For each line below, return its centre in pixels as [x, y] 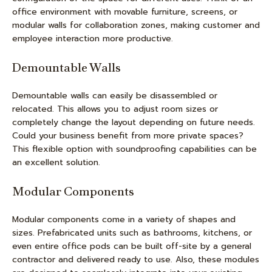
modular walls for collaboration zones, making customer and [136, 25]
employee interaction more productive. [93, 39]
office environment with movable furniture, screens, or [125, 12]
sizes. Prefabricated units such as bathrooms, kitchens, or [132, 233]
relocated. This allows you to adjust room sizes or [115, 109]
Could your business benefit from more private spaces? [128, 136]
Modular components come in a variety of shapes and [124, 219]
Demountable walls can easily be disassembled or [115, 96]
